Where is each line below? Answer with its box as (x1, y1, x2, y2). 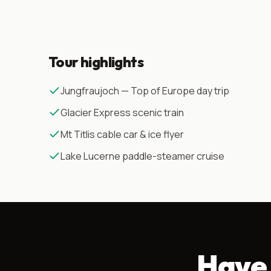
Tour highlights (48, 53, 143, 71)
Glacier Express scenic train (60, 106, 184, 120)
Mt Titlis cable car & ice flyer (60, 128, 184, 142)
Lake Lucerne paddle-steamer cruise (60, 149, 224, 163)
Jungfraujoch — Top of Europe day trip (60, 84, 229, 98)
